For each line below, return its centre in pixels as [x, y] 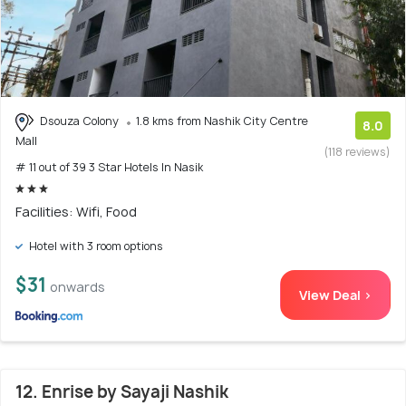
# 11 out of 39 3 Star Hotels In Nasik [109, 167]
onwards [77, 286]
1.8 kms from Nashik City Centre [222, 121]
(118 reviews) [358, 152]
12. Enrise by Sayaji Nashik [122, 391]
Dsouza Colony [79, 121]
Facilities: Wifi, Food [76, 211]
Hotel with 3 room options [95, 246]
